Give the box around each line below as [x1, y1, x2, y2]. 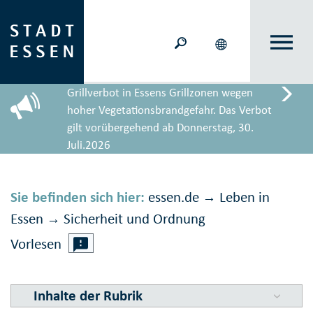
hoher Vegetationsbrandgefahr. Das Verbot [67, 103, 272, 117]
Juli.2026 [67, 138, 111, 152]
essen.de [148, 188, 199, 207]
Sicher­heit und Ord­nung [64, 210, 205, 228]
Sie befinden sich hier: [10, 188, 145, 207]
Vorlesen [10, 235, 61, 254]
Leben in [219, 188, 270, 207]
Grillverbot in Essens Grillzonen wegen [67, 85, 254, 100]
